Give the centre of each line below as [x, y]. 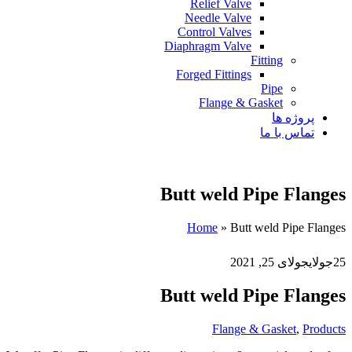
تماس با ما [287, 132]
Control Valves [214, 32]
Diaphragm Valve [208, 46]
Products [324, 328]
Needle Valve [218, 18]
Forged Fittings [214, 74]
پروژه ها [293, 117]
